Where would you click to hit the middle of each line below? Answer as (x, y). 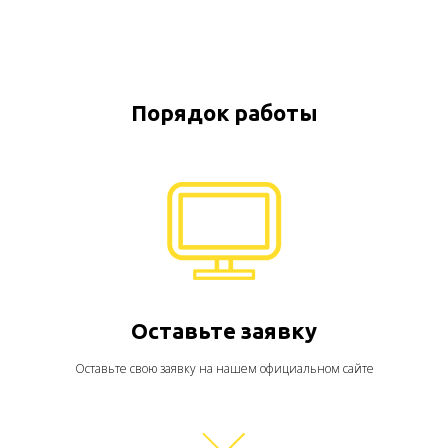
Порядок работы (224, 113)
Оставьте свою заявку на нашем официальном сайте (224, 369)
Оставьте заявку (224, 331)
